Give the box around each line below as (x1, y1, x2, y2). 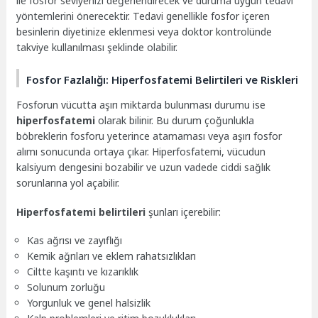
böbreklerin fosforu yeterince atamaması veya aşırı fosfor (16, 128, 283, 143)
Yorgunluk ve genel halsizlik (27, 296, 151, 310)
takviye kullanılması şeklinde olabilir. (16, 40, 178, 55)
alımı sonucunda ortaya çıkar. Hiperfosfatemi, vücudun (16, 144, 266, 158)
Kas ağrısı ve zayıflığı (27, 234, 123, 248)
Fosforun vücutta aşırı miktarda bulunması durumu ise (16, 97, 266, 111)
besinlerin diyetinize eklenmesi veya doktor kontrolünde (16, 25, 273, 39)
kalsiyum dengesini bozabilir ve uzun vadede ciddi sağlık (16, 160, 271, 174)
